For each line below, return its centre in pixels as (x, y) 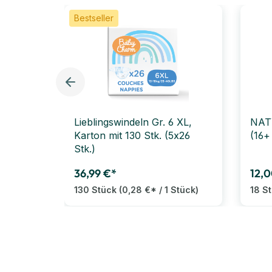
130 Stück (97, 189)
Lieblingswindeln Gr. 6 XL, (133, 122)
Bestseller (94, 18)
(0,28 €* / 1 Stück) (159, 189)
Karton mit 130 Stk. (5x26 (132, 135)
